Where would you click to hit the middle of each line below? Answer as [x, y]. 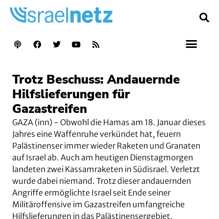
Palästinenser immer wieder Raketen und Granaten [106, 145]
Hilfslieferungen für [71, 94]
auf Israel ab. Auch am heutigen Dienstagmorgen [103, 157]
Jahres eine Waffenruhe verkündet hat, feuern [97, 134]
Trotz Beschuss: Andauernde [96, 79]
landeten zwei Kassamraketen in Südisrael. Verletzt [106, 169]
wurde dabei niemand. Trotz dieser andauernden [102, 181]
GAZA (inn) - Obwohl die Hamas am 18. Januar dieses [109, 122]
